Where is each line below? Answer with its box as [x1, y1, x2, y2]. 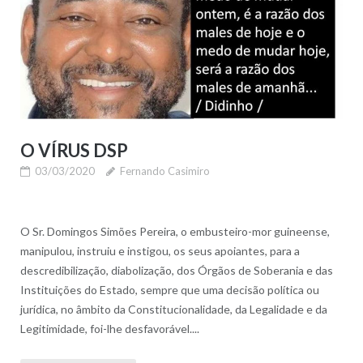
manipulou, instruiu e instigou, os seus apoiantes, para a [19, 244, 300, 258]
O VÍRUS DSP [19, 139, 128, 162]
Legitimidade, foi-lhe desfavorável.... [19, 322, 199, 336]
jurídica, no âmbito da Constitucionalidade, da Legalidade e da [19, 302, 327, 317]
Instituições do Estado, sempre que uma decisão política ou [19, 283, 319, 297]
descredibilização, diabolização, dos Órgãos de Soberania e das [19, 263, 333, 278]
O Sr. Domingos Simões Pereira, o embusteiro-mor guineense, [19, 224, 330, 239]
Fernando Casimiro [119, 164, 210, 178]
